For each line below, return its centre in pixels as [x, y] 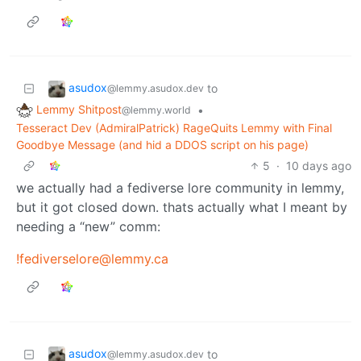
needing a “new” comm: [88, 226]
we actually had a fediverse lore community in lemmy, [180, 187]
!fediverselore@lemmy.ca [92, 258]
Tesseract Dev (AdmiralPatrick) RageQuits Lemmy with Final [174, 127]
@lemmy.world [156, 110]
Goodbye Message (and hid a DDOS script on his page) [162, 144]
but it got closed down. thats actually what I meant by [182, 207]
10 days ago [319, 165]
